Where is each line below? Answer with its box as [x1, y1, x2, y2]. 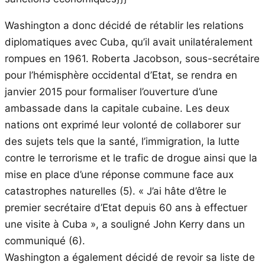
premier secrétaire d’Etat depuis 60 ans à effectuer [5, 201, 247, 214]
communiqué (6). [5, 234, 85, 247]
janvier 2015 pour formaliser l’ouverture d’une [5, 85, 218, 98]
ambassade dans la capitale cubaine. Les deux [5, 102, 230, 114]
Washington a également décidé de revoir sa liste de [5, 251, 255, 263]
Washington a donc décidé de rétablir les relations [5, 19, 244, 31]
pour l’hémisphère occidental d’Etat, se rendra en [5, 69, 237, 81]
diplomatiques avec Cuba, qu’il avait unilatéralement [5, 35, 253, 48]
